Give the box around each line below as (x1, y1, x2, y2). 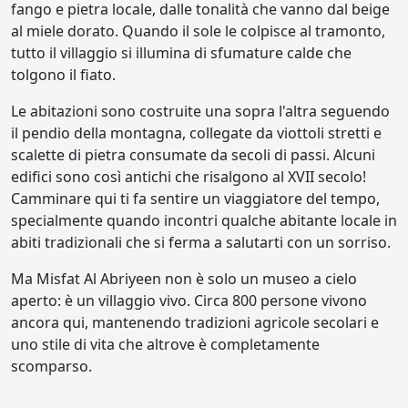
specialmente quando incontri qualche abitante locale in (11, 210, 397, 231)
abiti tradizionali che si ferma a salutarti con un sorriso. (11, 232, 391, 253)
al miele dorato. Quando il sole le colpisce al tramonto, (11, 21, 385, 42)
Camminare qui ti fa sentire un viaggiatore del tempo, (11, 189, 380, 209)
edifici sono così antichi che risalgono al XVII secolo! (11, 167, 366, 188)
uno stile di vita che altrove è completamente (11, 334, 320, 355)
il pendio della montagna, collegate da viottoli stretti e (11, 123, 382, 144)
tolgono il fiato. (11, 65, 116, 86)
